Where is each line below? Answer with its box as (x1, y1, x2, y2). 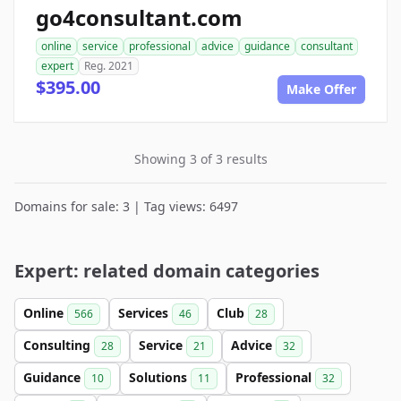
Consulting (23, 337, 94, 354)
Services (118, 304, 172, 321)
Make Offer (286, 81, 356, 98)
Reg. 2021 (84, 58, 133, 73)
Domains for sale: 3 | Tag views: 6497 (14, 198, 238, 215)
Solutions (129, 369, 191, 386)
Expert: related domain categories (14, 259, 320, 283)
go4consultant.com (36, 3, 243, 32)
